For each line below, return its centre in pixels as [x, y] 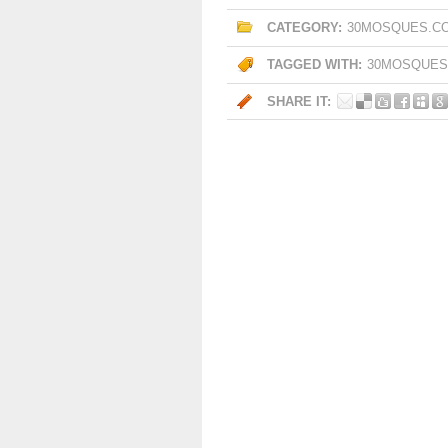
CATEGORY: [304, 27]
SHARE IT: [299, 101]
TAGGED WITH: [314, 64]
